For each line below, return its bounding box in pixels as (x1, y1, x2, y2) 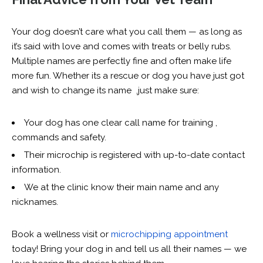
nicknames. (12, 197, 58, 208)
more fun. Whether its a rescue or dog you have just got (12, 70, 244, 82)
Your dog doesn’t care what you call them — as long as (12, 26, 242, 38)
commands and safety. (12, 132, 106, 143)
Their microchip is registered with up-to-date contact (24, 150, 245, 161)
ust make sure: (140, 85, 199, 96)
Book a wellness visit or (12, 229, 111, 240)
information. (12, 164, 61, 176)
